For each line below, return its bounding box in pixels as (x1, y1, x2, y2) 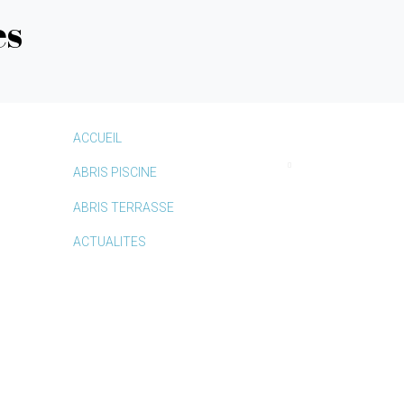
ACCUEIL (73, 131, 122, 145)
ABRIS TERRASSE (73, 199, 174, 215)
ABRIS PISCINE (73, 165, 157, 180)
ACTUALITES (73, 234, 146, 250)
